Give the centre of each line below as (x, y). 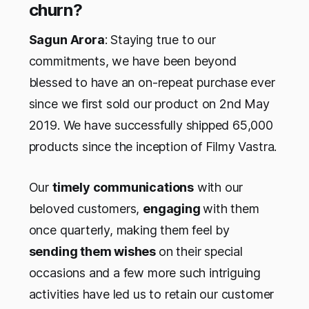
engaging (173, 208)
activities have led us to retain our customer (151, 294)
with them (231, 208)
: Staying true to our (160, 39)
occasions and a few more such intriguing (145, 272)
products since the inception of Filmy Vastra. (153, 146)
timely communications (123, 187)
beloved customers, (86, 208)
